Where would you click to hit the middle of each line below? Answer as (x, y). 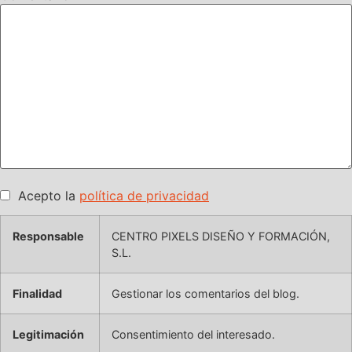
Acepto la (45, 195)
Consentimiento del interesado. (193, 334)
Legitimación (48, 334)
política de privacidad (144, 195)
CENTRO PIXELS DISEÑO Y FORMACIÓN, (221, 236)
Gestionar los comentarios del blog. (205, 293)
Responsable (48, 236)
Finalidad (37, 293)
